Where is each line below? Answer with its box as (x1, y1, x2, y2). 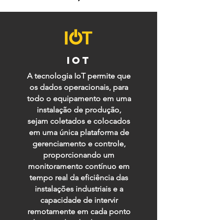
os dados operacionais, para (29, 82, 128, 92)
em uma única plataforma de (28, 128, 129, 137)
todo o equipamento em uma (27, 94, 131, 103)
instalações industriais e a (34, 184, 123, 193)
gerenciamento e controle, (32, 139, 126, 148)
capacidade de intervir (40, 195, 118, 205)
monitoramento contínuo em (28, 162, 130, 171)
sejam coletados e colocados (27, 116, 130, 126)
